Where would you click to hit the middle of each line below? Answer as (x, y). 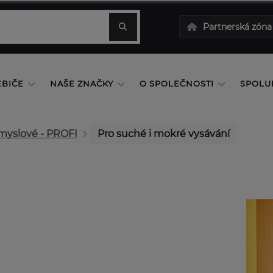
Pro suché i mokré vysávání (164, 134)
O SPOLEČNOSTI (176, 83)
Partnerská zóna (237, 27)
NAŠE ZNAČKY (81, 83)
